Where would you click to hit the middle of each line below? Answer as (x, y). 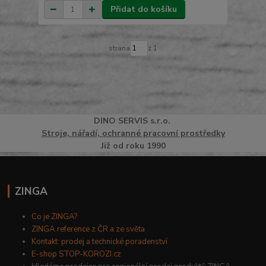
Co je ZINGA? (55, 217)
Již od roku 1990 (133, 146)
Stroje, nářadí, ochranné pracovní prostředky (133, 133)
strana (119, 48)
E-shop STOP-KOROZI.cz (77, 254)
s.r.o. (160, 121)
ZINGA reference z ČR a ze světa (88, 229)
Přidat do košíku (143, 9)
